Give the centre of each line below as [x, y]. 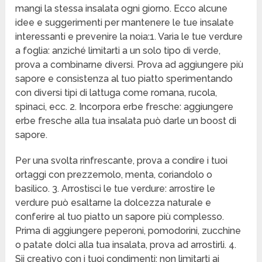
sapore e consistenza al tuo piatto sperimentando [124, 79]
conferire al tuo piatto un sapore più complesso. [120, 217]
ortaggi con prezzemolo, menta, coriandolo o [114, 175]
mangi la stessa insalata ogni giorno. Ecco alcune [122, 9]
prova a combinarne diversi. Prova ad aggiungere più [130, 65]
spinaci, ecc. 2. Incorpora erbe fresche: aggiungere [125, 107]
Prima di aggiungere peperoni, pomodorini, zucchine [128, 231]
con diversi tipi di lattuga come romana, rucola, [116, 93]
